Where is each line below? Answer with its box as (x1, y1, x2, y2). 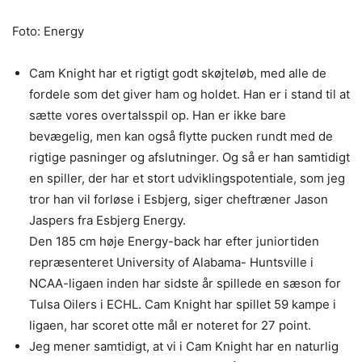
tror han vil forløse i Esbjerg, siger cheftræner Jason (29, 192, 328, 208)
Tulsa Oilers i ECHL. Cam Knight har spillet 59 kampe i (29, 297, 336, 313)
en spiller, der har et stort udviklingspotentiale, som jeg (29, 170, 345, 187)
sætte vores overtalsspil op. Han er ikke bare (29, 107, 286, 124)
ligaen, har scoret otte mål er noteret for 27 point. (29, 318, 311, 334)
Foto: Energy (12, 23, 84, 40)
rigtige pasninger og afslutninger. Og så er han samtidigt (29, 149, 350, 166)
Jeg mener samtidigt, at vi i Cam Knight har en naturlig (29, 339, 339, 355)
